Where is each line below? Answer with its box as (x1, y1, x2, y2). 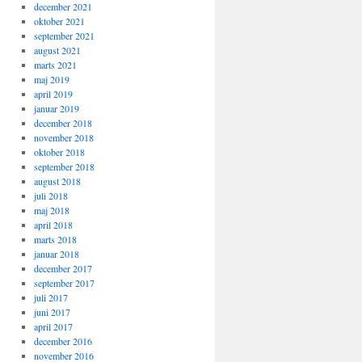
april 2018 (33, 218, 73, 231)
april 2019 (33, 87, 73, 100)
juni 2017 (33, 305, 70, 318)
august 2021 (33, 44, 81, 57)
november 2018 (33, 131, 94, 144)
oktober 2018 (33, 145, 85, 158)
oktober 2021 (33, 15, 85, 27)
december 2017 (33, 262, 92, 275)
